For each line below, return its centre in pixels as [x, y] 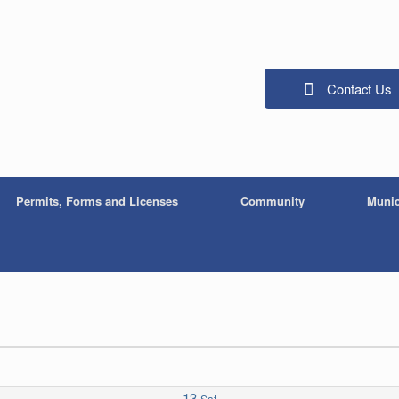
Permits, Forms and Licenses [97, 201]
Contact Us [359, 88]
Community [273, 201]
